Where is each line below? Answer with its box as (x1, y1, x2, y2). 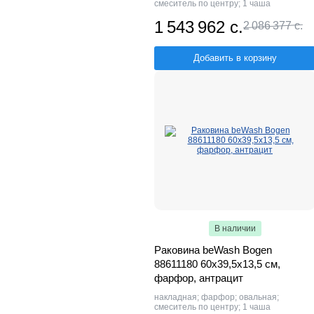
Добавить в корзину (193, 53, 277, 64)
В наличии (214, 224, 256, 234)
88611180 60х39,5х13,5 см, (154, 258, 280, 271)
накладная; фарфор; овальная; (154, 292, 279, 303)
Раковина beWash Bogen (154, 244, 272, 257)
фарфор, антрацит (154, 272, 243, 285)
